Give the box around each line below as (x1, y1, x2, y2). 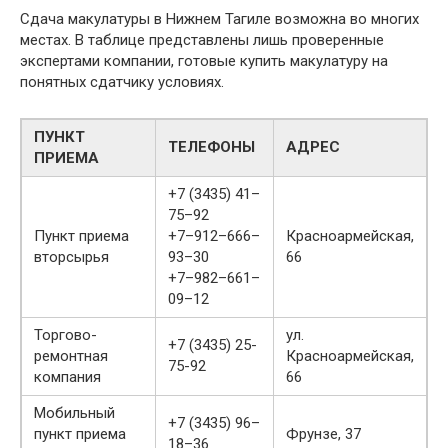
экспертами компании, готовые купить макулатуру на (20, 51, 388, 70)
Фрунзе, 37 (286, 424, 361, 443)
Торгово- (34, 325, 97, 344)
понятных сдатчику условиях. (20, 72, 224, 91)
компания (34, 367, 101, 386)
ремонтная (34, 346, 108, 365)
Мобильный (34, 403, 115, 422)
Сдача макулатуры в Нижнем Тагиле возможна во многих (20, 9, 419, 28)
